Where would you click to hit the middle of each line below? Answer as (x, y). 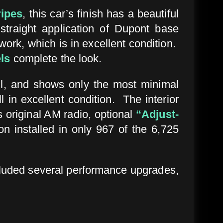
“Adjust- (157, 114)
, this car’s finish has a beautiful (101, 13)
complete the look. (56, 58)
